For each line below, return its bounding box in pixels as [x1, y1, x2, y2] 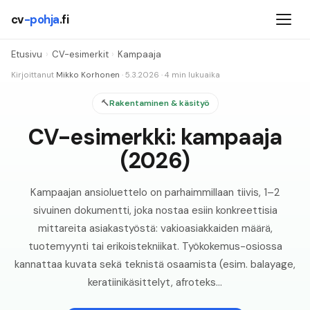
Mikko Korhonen [56, 70, 120, 81]
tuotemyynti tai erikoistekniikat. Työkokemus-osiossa [28, 239, 282, 253]
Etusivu [11, 48, 42, 61]
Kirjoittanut [11, 70, 54, 81]
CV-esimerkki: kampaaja [28, 122, 282, 152]
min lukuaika [170, 70, 220, 81]
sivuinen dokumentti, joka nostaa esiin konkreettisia [33, 203, 277, 217]
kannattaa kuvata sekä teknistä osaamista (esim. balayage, [15, 257, 295, 271]
